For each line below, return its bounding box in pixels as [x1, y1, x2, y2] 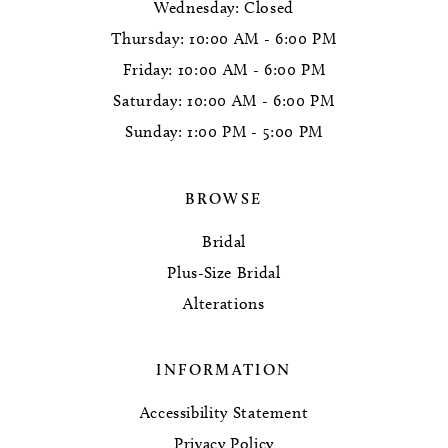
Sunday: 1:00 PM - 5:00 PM [124, 121, 324, 141]
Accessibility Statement [139, 403, 309, 423]
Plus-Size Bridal [167, 262, 281, 282]
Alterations [183, 293, 265, 313]
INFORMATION [156, 360, 292, 380]
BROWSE [185, 188, 263, 208]
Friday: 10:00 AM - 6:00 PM [122, 59, 326, 79]
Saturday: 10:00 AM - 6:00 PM [113, 90, 335, 110]
